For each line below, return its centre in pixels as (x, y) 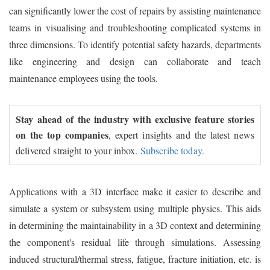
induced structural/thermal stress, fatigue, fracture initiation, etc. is (135, 259)
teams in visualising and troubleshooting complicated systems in (135, 27)
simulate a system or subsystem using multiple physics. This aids (135, 208)
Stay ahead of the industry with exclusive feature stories (135, 119)
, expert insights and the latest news (181, 134)
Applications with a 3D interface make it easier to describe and (135, 191)
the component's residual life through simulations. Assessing (135, 242)
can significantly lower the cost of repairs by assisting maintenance (135, 10)
